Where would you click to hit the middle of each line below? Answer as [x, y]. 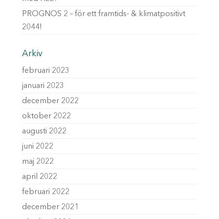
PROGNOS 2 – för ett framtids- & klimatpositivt [103, 14]
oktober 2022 [46, 116]
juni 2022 [37, 147]
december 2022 [50, 101]
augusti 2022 [44, 131]
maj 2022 [38, 162]
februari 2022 [45, 192]
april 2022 [39, 177]
